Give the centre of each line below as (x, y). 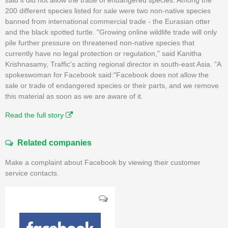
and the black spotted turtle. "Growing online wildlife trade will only (111, 32)
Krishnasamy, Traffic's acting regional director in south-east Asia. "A (113, 64)
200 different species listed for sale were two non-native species (108, 10)
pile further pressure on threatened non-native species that (100, 42)
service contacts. (32, 173)
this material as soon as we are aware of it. (74, 96)
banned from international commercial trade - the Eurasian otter (108, 21)
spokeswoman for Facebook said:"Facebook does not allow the (107, 75)
